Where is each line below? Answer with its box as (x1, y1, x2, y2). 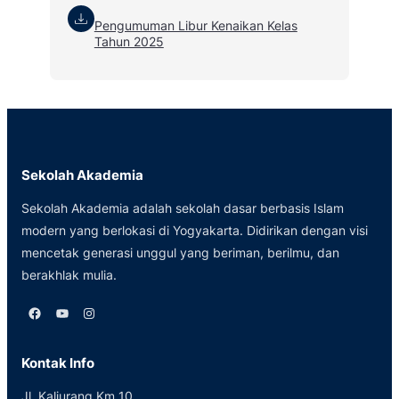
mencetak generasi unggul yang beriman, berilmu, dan (21, 244, 339, 260)
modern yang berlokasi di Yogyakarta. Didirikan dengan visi (21, 222, 368, 238)
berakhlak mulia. (21, 266, 117, 282)
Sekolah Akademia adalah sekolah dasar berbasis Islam (21, 199, 344, 216)
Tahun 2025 (94, 34, 164, 50)
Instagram (80, 303, 94, 322)
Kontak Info (21, 354, 94, 372)
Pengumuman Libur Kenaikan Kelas (94, 18, 297, 34)
